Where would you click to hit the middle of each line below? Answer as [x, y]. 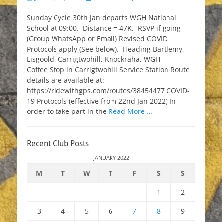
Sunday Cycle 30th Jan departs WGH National [102, 18]
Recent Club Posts [58, 143]
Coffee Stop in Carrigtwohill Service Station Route [108, 70]
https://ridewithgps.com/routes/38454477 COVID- [108, 90]
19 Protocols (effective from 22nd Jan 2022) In [101, 101]
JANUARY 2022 [111, 157]
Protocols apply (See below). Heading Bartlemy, [106, 49]
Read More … [130, 111]
